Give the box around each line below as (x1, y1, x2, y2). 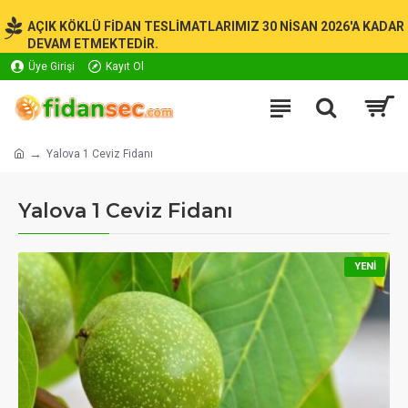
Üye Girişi (28, 60, 75, 73)
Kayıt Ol (106, 60, 144, 73)
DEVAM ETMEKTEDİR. (27, 36, 158, 51)
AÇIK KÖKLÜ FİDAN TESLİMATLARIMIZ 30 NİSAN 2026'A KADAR (27, 19, 404, 34)
